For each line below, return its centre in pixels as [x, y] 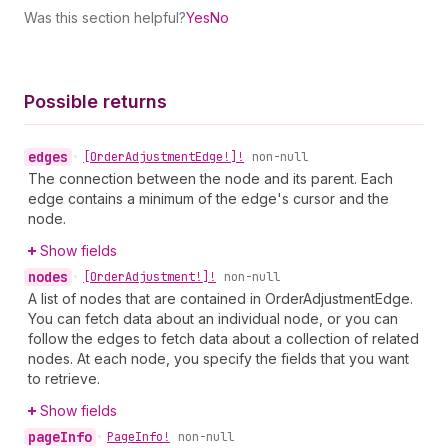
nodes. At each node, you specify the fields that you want [218, 358]
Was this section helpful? [105, 17]
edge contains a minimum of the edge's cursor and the [208, 198]
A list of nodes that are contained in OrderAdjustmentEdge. [220, 298]
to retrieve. [64, 378]
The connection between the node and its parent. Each [210, 178]
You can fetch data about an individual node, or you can [213, 318]
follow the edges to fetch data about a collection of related [223, 338]
